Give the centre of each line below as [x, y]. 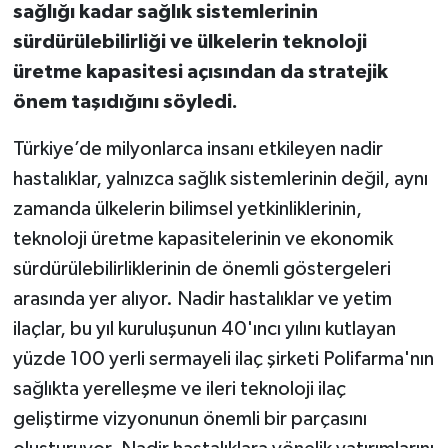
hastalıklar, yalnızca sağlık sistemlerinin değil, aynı [220, 178]
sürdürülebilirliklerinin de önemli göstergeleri [201, 268]
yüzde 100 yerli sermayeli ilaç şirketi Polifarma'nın [223, 358]
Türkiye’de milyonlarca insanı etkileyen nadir [197, 148]
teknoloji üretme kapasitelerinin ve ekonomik [202, 238]
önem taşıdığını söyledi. [125, 101]
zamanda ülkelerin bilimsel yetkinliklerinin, [187, 208]
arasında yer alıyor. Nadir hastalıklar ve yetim [202, 298]
